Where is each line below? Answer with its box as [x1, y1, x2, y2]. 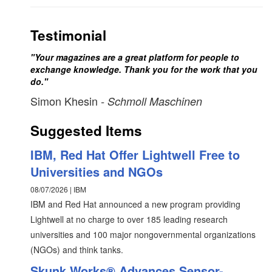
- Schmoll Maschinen [101, 93, 202, 109]
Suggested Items [30, 121, 142, 140]
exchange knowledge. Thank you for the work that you [30, 63, 257, 75]
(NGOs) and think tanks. [30, 243, 123, 256]
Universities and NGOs [30, 163, 163, 180]
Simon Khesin [30, 93, 101, 109]
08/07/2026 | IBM [30, 184, 86, 194]
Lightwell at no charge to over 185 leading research [30, 213, 228, 225]
